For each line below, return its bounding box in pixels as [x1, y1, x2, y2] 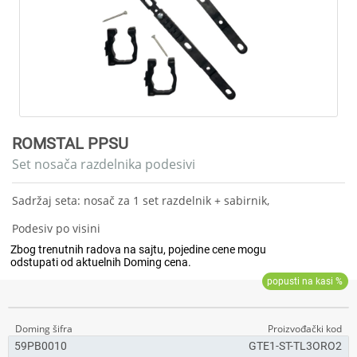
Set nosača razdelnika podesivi [12, 155, 196, 173]
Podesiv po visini [12, 221, 101, 236]
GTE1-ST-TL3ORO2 [248, 339, 342, 352]
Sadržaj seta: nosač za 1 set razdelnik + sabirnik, [12, 193, 270, 208]
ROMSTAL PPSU [12, 134, 129, 153]
